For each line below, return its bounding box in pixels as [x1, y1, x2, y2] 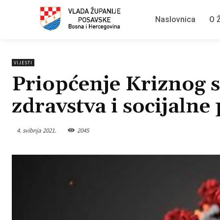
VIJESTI [14, 59, 32, 66]
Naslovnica [155, 15, 195, 24]
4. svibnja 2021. [17, 126, 56, 135]
